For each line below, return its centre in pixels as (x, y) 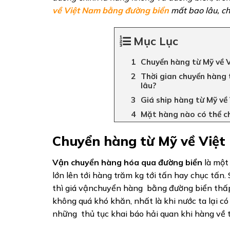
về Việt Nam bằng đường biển (111, 10)
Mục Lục (156, 41)
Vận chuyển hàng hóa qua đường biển (127, 162)
